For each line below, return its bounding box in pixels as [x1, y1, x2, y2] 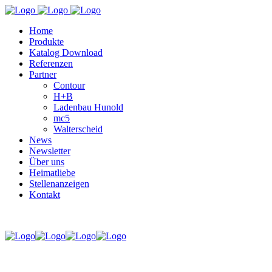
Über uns [29, 157, 64, 167]
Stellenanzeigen [29, 178, 89, 189]
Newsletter [29, 146, 70, 156]
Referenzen [29, 58, 73, 69]
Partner [29, 69, 56, 80]
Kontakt [29, 189, 60, 200]
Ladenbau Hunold [53, 102, 123, 112]
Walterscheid [53, 124, 103, 134]
